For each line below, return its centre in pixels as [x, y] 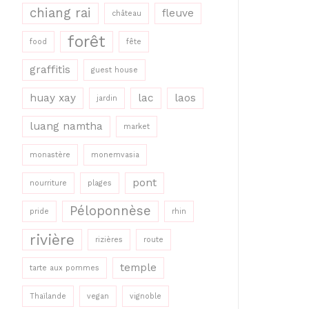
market [137, 127]
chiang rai [60, 13]
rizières [109, 240]
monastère [50, 155]
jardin [107, 98]
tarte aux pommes [64, 268]
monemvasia [115, 155]
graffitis [50, 70]
